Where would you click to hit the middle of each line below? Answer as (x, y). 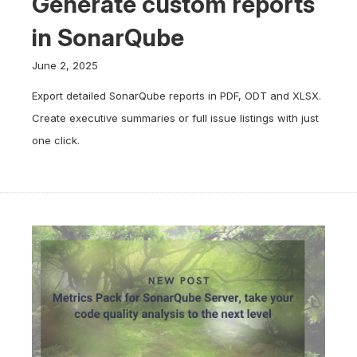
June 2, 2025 (65, 65)
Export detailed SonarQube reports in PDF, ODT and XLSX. (177, 96)
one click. (56, 140)
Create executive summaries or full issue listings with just (175, 118)
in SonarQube (108, 37)
